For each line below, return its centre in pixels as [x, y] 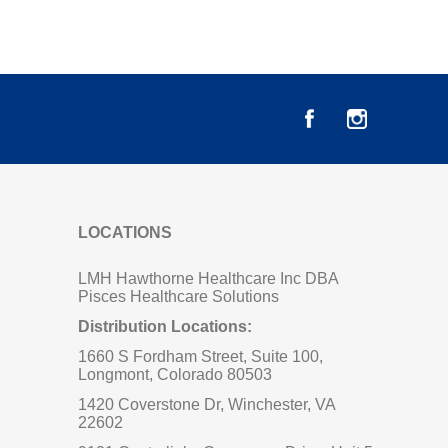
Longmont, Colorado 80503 [175, 375]
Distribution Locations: [167, 327]
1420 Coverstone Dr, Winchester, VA [207, 405]
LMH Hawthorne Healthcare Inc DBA [208, 279]
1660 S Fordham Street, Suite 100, [203, 357]
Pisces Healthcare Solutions [179, 297]
